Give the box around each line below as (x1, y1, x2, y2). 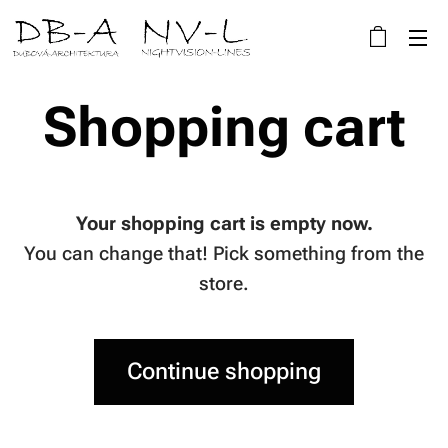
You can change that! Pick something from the (24, 242, 424, 265)
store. (199, 272, 249, 295)
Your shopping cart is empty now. (75, 212, 373, 235)
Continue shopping (127, 358, 321, 385)
